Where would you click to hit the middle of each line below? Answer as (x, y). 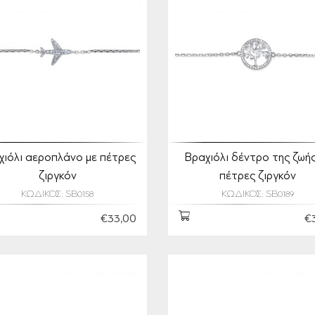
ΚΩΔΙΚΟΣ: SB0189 (258, 195)
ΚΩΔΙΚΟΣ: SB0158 (57, 195)
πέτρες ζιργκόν (258, 176)
